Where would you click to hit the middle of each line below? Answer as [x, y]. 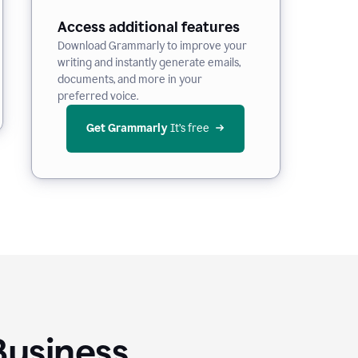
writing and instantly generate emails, [149, 63]
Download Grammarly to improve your [152, 46]
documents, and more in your [129, 80]
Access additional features [148, 27]
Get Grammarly [127, 128]
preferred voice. [97, 96]
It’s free [190, 128]
